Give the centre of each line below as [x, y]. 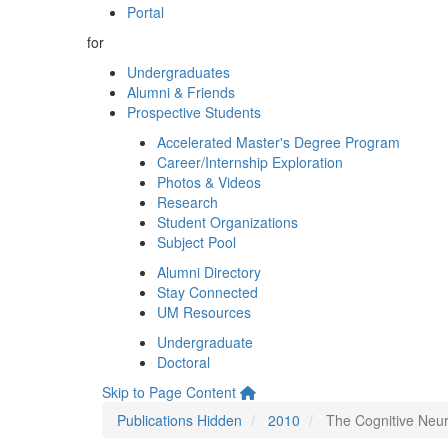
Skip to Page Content [169, 392]
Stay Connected [207, 292]
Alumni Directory [209, 272]
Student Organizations [227, 222]
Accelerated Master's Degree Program [278, 142]
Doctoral [183, 362]
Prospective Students [194, 112]
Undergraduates [178, 72]
